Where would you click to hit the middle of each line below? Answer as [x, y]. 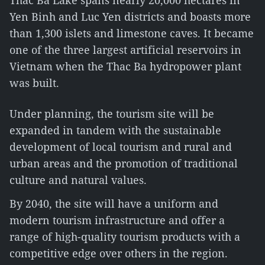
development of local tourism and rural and [121, 147]
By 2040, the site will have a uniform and [114, 203]
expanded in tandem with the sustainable [115, 130]
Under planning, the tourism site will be [112, 114]
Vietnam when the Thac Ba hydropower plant [125, 66]
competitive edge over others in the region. [119, 253]
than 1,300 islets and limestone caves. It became [132, 33]
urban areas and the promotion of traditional [124, 163]
